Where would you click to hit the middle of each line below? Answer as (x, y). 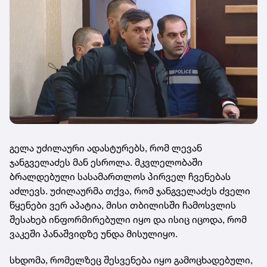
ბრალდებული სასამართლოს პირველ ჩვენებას (120, 176)
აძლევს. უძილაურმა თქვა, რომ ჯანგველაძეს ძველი (130, 190)
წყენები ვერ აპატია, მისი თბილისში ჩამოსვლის (123, 205)
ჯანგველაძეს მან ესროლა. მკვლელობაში (106, 162)
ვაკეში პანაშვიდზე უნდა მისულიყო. (94, 233)
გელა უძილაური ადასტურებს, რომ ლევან (106, 148)
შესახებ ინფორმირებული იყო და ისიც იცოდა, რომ (128, 219)
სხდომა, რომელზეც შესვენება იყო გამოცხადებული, (131, 260)
